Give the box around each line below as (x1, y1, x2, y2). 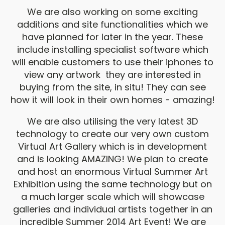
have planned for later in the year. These (22, 31, 203, 43)
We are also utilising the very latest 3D (27, 115, 198, 128)
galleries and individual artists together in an (13, 203, 212, 215)
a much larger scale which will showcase (21, 190, 204, 203)
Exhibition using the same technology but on (13, 178, 212, 190)
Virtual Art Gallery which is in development (18, 140, 207, 153)
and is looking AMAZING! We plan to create (17, 153, 208, 165)
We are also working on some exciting (27, 6, 198, 18)
